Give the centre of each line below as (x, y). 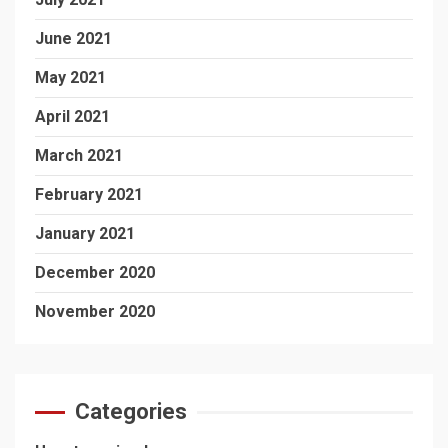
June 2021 (73, 38)
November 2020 (95, 311)
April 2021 (72, 116)
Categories (131, 411)
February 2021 (89, 194)
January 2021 (85, 233)
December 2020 (95, 272)
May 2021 (70, 77)
